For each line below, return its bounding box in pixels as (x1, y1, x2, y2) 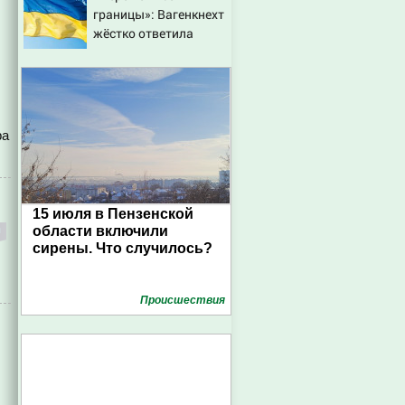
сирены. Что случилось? (33, 240, 212, 256)
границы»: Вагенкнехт (93, 5, 224, 23)
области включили (33, 223, 168, 239)
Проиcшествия (140, 294, 225, 306)
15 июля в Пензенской (33, 206, 193, 221)
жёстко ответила (93, 24, 193, 42)
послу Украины (93, 43, 184, 61)
